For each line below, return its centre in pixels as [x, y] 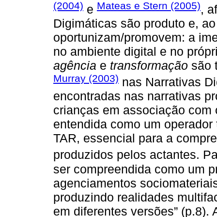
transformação [149, 66]
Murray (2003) [86, 78]
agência [75, 66]
